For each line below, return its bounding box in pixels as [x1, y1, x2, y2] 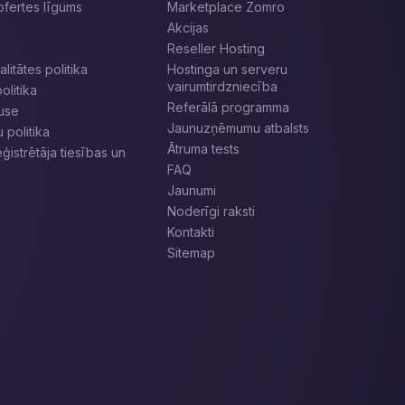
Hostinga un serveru [166, 61, 287, 77]
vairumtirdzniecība [166, 79, 278, 94]
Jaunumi [166, 183, 216, 198]
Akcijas [166, 20, 209, 35]
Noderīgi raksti [166, 203, 255, 219]
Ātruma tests [166, 141, 240, 156]
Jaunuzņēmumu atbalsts [166, 120, 309, 136]
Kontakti [166, 224, 214, 240]
